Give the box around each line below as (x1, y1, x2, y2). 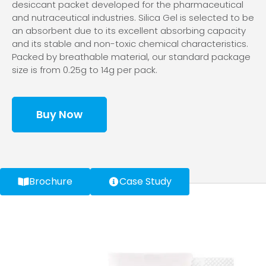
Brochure (29, 175, 73, 189)
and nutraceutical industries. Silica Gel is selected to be (12, 11, 254, 24)
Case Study (119, 175, 172, 189)
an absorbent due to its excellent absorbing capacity (12, 24, 246, 37)
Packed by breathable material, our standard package (12, 50, 251, 63)
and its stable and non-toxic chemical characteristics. (12, 37, 248, 50)
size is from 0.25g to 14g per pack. (12, 63, 157, 76)
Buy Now (36, 107, 83, 122)
